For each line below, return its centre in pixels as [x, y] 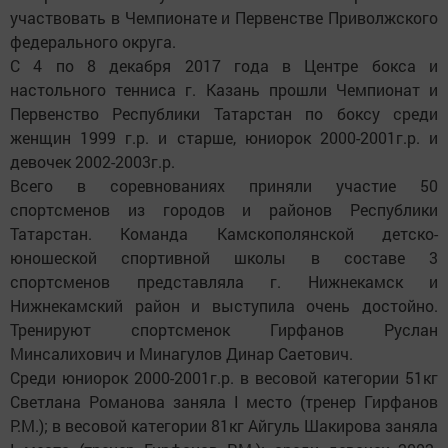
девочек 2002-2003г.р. [92, 161]
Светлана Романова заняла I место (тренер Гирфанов [224, 401]
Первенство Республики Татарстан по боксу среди [224, 113]
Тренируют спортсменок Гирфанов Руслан [224, 329]
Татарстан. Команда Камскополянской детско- [224, 233]
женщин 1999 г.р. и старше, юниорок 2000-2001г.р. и [224, 137]
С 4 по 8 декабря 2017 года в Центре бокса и [224, 65]
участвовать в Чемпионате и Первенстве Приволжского [224, 17]
